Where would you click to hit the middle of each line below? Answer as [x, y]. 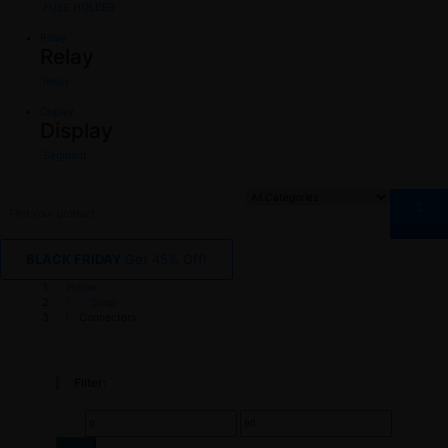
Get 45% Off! [166, 258]
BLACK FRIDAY [73, 258]
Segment [65, 156]
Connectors [107, 317]
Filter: [90, 383]
